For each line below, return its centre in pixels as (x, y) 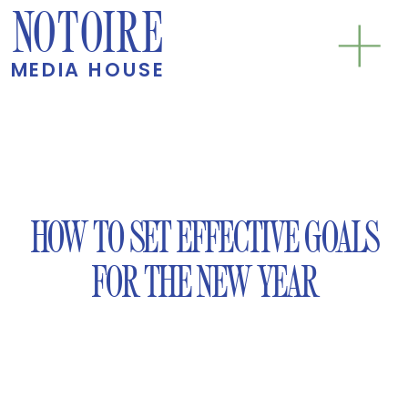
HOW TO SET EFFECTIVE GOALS (204, 239)
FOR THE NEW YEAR (204, 283)
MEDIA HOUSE (88, 69)
